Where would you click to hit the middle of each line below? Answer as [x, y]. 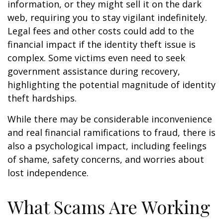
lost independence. [48, 173]
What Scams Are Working [109, 207]
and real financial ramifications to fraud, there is [111, 133]
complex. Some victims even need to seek [96, 58]
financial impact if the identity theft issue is [102, 45]
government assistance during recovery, [94, 71]
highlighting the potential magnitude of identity [111, 85]
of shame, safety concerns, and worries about [106, 160]
